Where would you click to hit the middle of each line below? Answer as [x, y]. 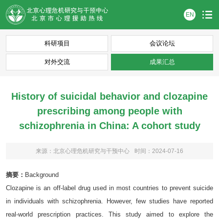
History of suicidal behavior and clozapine [109, 97]
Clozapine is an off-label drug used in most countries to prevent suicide [109, 188]
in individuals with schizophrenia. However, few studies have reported [109, 201]
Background [42, 175]
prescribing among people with [109, 111]
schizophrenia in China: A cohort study [109, 126]
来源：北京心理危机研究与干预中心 [82, 151]
